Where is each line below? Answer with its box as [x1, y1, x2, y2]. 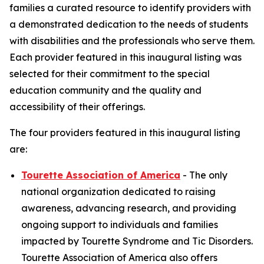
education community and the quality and [9, 84, 202, 96]
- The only [180, 169, 227, 181]
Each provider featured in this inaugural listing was [9, 51, 242, 63]
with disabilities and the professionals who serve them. [9, 35, 255, 47]
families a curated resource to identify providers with [9, 2, 251, 14]
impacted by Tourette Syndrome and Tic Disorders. [21, 235, 253, 247]
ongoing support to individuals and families [21, 219, 218, 230]
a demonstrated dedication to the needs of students [9, 18, 248, 30]
